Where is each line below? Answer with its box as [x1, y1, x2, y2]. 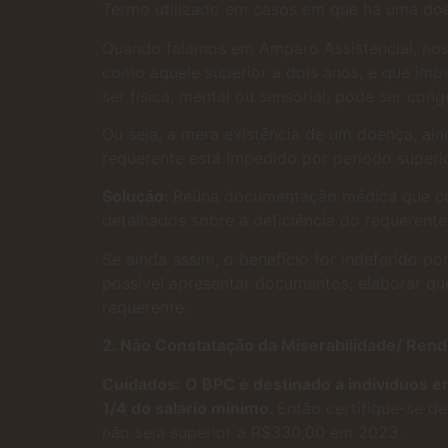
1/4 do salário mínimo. [102, 397, 277, 418]
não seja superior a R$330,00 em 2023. [102, 421, 402, 442]
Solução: [102, 186, 173, 207]
